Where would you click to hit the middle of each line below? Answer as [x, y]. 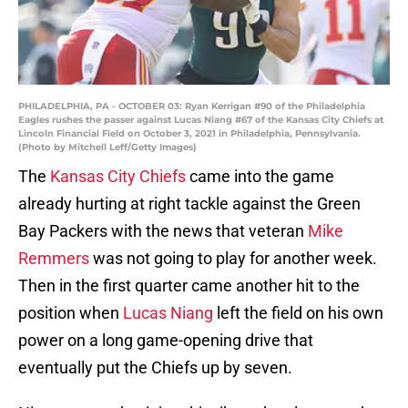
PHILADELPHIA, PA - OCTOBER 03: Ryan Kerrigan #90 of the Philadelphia [192, 107]
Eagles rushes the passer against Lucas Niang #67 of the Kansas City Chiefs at [201, 120]
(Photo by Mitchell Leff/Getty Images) [107, 148]
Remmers [54, 259]
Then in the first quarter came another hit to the [189, 286]
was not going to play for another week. [233, 259]
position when [71, 313]
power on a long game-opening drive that [166, 341]
